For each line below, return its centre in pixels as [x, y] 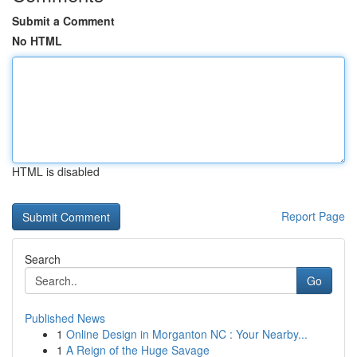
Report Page [313, 216]
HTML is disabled [56, 171]
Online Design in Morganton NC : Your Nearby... [187, 334]
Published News [65, 318]
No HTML [37, 41]
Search [43, 259]
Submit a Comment [63, 21]
